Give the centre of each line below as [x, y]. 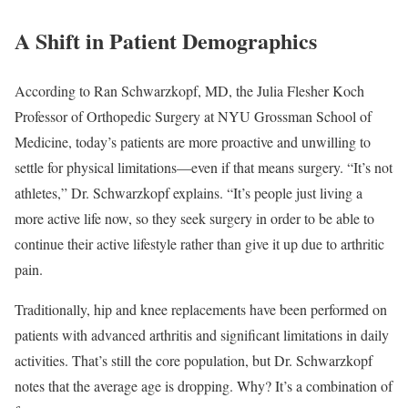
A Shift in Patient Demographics [166, 40]
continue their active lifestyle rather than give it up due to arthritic [199, 243]
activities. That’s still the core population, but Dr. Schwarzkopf [194, 360]
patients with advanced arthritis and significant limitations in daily [202, 334]
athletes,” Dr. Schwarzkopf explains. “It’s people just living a [189, 192]
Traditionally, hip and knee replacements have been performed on [201, 309]
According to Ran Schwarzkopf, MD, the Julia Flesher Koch [189, 90]
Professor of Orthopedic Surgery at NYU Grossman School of [193, 116]
